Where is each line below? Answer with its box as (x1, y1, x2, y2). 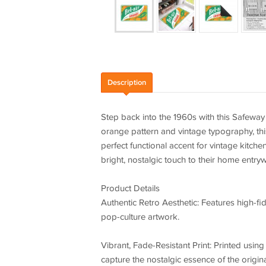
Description (107, 78, 146, 87)
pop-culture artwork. (100, 212, 179, 222)
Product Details (100, 183, 160, 194)
